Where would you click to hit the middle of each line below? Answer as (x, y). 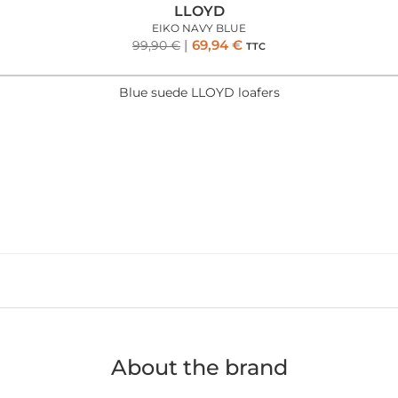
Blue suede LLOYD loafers (199, 92)
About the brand (199, 367)
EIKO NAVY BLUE (199, 28)
